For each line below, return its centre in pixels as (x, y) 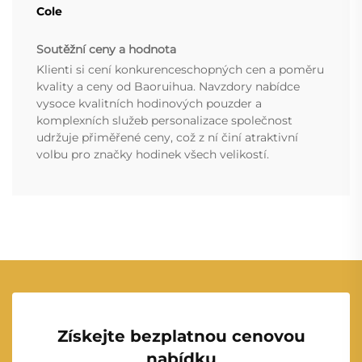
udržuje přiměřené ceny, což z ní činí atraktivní (167, 138)
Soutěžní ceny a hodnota (106, 50)
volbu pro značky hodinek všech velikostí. (153, 155)
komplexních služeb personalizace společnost (164, 121)
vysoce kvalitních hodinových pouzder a (149, 104)
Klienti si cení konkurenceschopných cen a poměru (180, 70)
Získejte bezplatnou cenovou (181, 337)
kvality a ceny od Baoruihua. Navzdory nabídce (168, 87)
